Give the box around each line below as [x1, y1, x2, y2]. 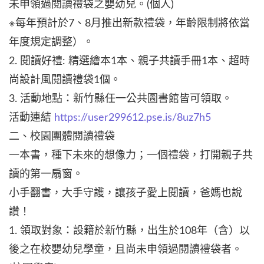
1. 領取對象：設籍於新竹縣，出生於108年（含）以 [9, 226, 250, 237]
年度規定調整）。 [9, 37, 94, 48]
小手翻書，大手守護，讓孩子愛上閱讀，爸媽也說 [9, 188, 242, 199]
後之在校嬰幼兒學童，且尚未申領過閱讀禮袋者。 [9, 245, 242, 256]
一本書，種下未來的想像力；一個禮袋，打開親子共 [9, 150, 253, 161]
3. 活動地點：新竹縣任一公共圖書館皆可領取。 [9, 94, 232, 105]
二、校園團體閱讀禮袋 [9, 131, 115, 143]
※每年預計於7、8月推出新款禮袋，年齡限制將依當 [9, 18, 250, 29]
